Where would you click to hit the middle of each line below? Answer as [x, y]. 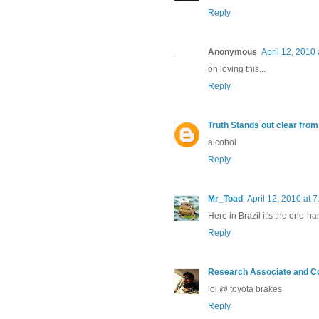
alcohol [222, 143]
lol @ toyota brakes [245, 289]
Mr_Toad [225, 199]
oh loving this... [237, 69]
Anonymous [232, 52]
